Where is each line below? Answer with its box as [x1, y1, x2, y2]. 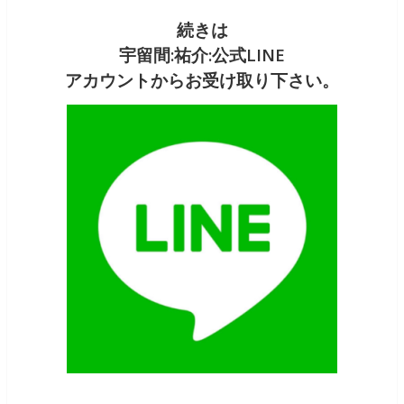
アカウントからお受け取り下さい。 [65, 69, 339, 92]
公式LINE [212, 43, 285, 67]
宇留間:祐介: [119, 43, 212, 67]
